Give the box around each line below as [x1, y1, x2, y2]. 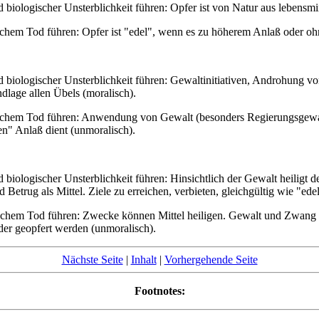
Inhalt [130, 253, 157, 266]
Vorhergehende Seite [164, 253, 258, 266]
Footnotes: [134, 284, 185, 297]
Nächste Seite [61, 253, 123, 266]
